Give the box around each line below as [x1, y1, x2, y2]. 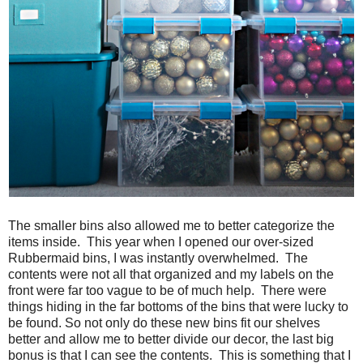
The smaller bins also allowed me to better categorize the [8, 219, 335, 233]
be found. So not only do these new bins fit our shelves [8, 316, 320, 331]
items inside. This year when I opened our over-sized [8, 235, 314, 250]
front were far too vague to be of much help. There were [8, 284, 327, 298]
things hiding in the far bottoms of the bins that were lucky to [8, 300, 348, 314]
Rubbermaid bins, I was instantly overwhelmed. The [8, 251, 308, 266]
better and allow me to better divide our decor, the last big [8, 332, 334, 347]
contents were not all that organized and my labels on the [8, 267, 334, 282]
